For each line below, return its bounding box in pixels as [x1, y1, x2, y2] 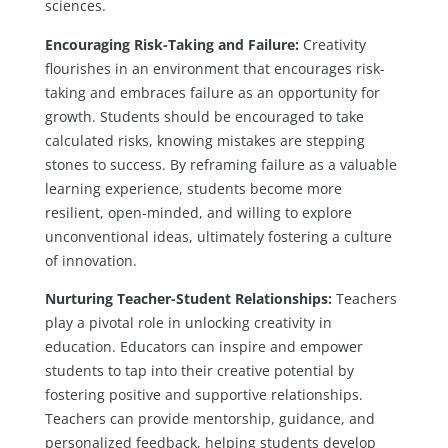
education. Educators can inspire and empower [44, 336, 363, 356]
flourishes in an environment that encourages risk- [44, 58, 385, 78]
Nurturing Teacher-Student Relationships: [44, 288, 332, 308]
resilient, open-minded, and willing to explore [44, 202, 352, 222]
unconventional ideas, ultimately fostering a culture [44, 226, 392, 246]
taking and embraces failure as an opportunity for [44, 82, 380, 102]
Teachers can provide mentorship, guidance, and [44, 408, 375, 428]
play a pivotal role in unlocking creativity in [44, 312, 332, 332]
